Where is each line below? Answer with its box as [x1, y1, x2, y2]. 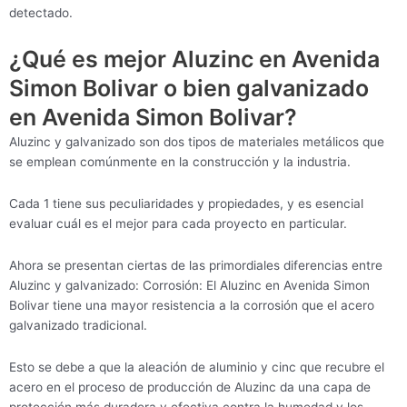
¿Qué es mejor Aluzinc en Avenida [9, 45, 380, 73]
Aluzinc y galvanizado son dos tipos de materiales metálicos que [9, 134, 384, 149]
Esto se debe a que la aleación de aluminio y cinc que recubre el [9, 359, 384, 374]
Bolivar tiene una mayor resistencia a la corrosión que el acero [9, 297, 374, 313]
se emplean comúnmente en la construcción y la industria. [9, 154, 351, 169]
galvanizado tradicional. [9, 317, 147, 333]
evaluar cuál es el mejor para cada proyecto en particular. [9, 215, 347, 231]
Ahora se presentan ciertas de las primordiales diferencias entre [9, 257, 382, 273]
